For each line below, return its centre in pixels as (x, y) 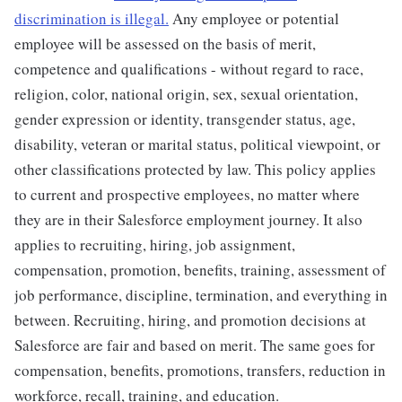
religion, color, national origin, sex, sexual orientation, (186, 94)
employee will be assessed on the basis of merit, (165, 44)
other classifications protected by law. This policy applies (195, 169)
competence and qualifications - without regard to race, (189, 69)
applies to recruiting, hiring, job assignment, (155, 245)
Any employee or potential (254, 18)
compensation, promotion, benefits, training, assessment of (200, 270)
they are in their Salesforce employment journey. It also (188, 219)
